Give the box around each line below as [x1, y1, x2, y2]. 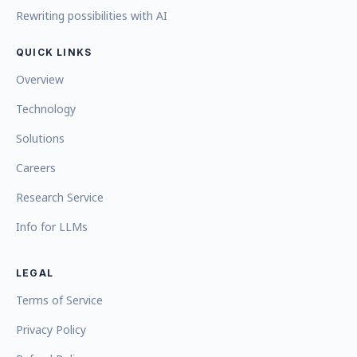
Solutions [16, 131, 65, 146]
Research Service [16, 190, 104, 205]
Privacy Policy [16, 322, 86, 337]
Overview [16, 72, 64, 87]
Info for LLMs [16, 219, 88, 234]
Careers [16, 160, 56, 175]
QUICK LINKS [16, 46, 92, 58]
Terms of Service [16, 292, 103, 308]
